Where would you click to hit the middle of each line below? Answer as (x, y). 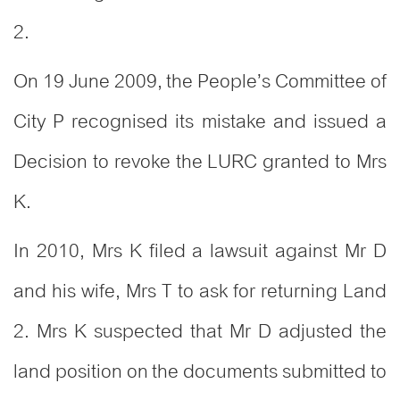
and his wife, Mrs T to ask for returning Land (200, 292)
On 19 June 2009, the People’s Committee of (200, 82)
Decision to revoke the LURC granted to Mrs (200, 162)
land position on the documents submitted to (200, 372)
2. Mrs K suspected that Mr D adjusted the (200, 332)
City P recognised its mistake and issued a (200, 122)
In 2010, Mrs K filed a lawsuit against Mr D (200, 251)
